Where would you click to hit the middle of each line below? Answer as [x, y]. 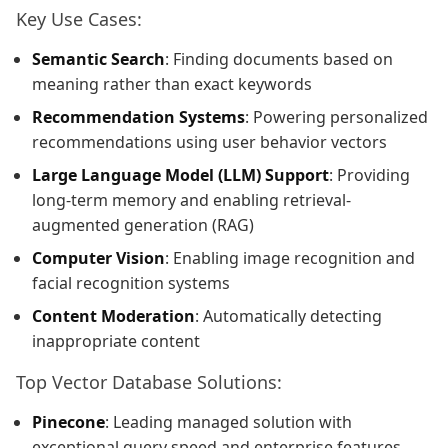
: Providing [369, 175]
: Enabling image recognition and [290, 258]
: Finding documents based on [279, 59]
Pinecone [68, 422]
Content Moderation [113, 316]
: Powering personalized [336, 117]
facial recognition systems [131, 283]
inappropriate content [116, 341]
